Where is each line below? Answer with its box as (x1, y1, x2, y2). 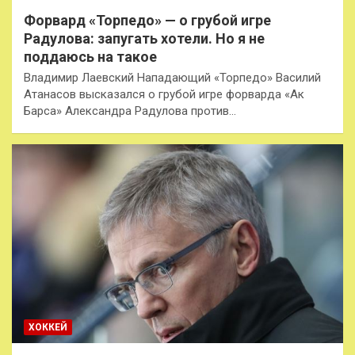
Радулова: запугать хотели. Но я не (24, 29, 265, 47)
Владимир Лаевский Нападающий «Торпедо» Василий (24, 70, 321, 85)
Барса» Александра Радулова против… (24, 103, 236, 118)
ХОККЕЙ (29, 321, 67, 333)
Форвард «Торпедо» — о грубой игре (24, 11, 271, 29)
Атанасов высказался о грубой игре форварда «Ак (24, 86, 304, 101)
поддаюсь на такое (24, 48, 157, 65)
